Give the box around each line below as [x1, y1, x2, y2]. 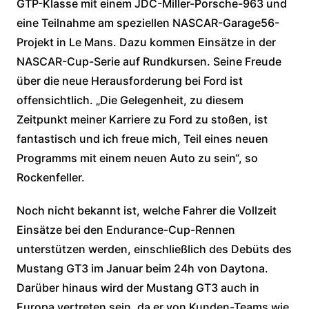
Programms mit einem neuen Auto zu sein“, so [16, 151, 258, 166]
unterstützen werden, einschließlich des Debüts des [16, 242, 292, 257]
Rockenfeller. [16, 170, 85, 185]
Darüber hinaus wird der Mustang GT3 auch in [16, 281, 259, 295]
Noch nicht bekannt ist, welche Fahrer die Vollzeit [16, 203, 277, 218]
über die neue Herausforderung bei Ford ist [16, 74, 243, 88]
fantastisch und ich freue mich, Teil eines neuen [16, 132, 268, 146]
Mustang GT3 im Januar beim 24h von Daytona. [16, 261, 268, 276]
